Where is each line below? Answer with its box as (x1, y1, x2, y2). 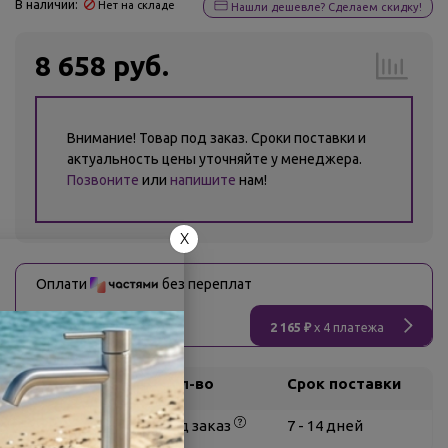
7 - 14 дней (286, 416, 363, 434)
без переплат (159, 276, 252, 292)
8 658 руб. (35, 50, 169, 81)
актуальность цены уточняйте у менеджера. (67, 151, 362, 167)
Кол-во (161, 375, 215, 392)
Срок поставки (286, 375, 401, 392)
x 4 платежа (311, 320, 384, 334)
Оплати (36, 276, 90, 292)
